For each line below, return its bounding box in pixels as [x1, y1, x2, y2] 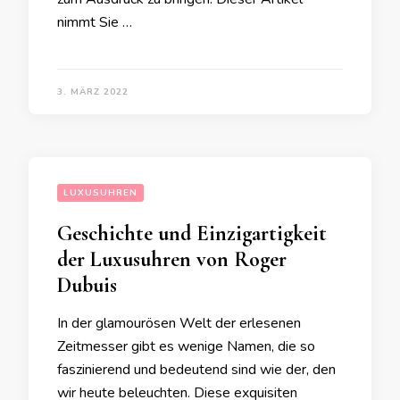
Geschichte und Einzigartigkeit [57, 221, 327, 246]
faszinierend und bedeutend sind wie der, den [57, 360, 336, 379]
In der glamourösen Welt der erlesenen [57, 313, 301, 333]
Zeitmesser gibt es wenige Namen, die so [57, 337, 315, 356]
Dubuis [57, 272, 117, 298]
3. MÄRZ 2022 [57, 86, 129, 98]
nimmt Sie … [57, 12, 132, 32]
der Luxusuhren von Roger [57, 246, 287, 272]
